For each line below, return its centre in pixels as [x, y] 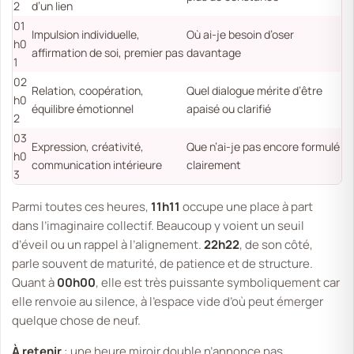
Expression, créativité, [88, 147]
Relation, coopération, [88, 91]
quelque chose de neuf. [77, 321]
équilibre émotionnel [83, 109]
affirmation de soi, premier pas [108, 53]
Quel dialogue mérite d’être [255, 91]
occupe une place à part [247, 207]
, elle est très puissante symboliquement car [218, 283]
